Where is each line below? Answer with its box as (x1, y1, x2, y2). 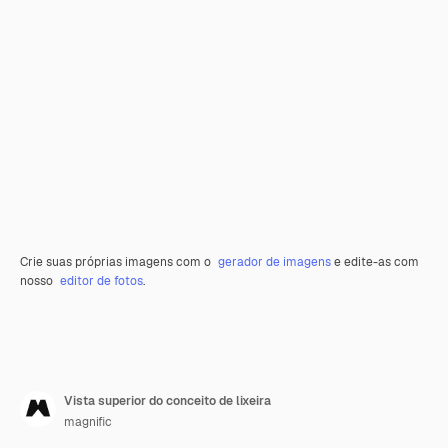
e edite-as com (331, 254, 419, 271)
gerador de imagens (218, 254, 331, 271)
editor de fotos (60, 273, 143, 290)
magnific (64, 414, 112, 431)
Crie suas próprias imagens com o (20, 254, 214, 271)
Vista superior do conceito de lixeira (64, 393, 271, 410)
